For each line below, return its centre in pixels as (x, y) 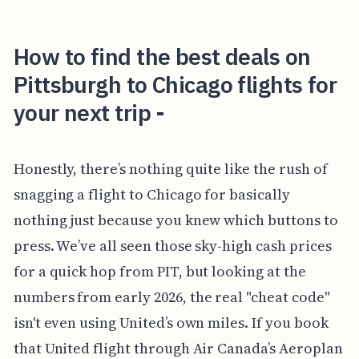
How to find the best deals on (162, 57)
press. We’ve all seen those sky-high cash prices (172, 245)
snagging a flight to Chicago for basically (151, 194)
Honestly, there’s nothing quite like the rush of (170, 168)
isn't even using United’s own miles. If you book (171, 322)
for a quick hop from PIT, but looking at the (159, 271)
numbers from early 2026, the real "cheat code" (171, 296)
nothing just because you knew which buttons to (175, 220)
